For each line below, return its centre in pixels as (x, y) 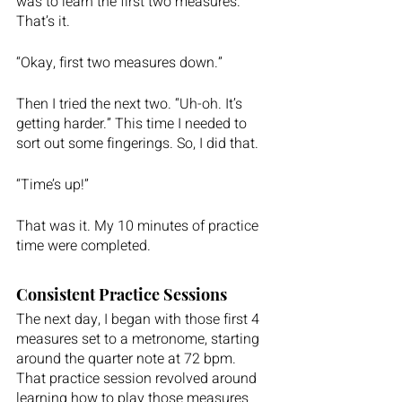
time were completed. (87, 245)
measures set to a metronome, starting (140, 339)
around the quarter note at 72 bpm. (128, 358)
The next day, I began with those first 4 (140, 319)
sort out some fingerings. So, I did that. (139, 143)
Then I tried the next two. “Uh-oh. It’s (131, 104)
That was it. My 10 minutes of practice (139, 226)
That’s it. (47, 21)
